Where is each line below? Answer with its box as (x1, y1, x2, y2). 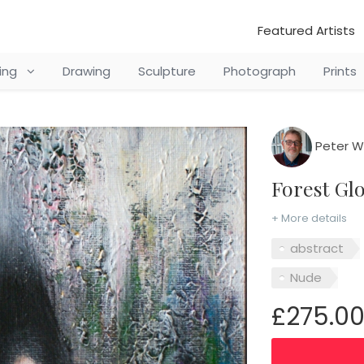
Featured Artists (258, 22, 355, 39)
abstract (289, 239, 344, 257)
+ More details (271, 210, 347, 226)
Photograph (223, 63, 296, 80)
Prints (323, 63, 357, 80)
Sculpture (137, 63, 196, 80)
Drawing (62, 63, 110, 80)
